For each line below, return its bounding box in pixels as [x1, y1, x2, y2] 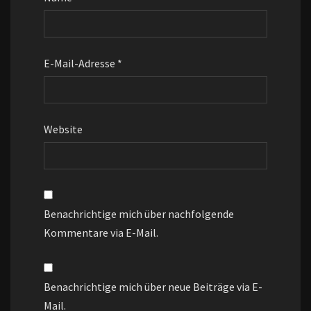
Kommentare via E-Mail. [44, 226, 158, 240]
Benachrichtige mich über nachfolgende [44, 207, 234, 221]
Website [44, 122, 83, 137]
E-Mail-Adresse [44, 56, 117, 71]
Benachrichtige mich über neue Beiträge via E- [44, 280, 262, 294]
